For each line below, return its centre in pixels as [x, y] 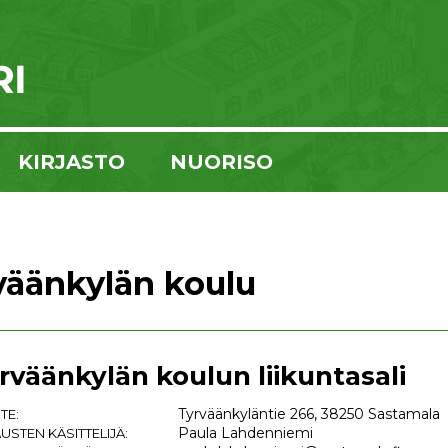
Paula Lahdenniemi [245, 433]
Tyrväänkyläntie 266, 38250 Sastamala [309, 414]
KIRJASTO [71, 162]
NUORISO [221, 162]
